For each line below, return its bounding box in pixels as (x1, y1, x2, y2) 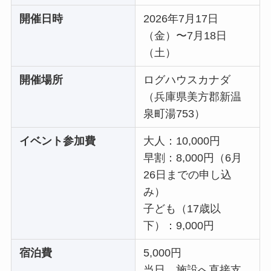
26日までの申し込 (143, 168, 232, 181)
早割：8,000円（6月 (143, 151, 243, 164)
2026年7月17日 (143, 12, 219, 25)
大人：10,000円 (143, 134, 221, 147)
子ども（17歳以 (143, 202, 221, 215)
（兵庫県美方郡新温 (143, 90, 242, 103)
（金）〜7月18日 (143, 29, 227, 42)
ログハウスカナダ (143, 73, 231, 86)
